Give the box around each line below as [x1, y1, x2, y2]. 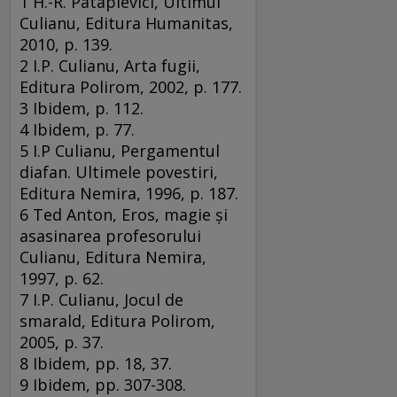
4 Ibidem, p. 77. [19, 119, 135, 141]
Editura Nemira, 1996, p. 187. [19, 183, 238, 205]
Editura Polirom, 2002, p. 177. [19, 76, 242, 98]
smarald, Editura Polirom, [19, 310, 215, 332]
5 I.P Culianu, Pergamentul [19, 140, 220, 162]
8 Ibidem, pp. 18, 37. [19, 353, 172, 375]
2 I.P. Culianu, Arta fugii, [19, 55, 200, 77]
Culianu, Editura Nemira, [19, 246, 206, 269]
